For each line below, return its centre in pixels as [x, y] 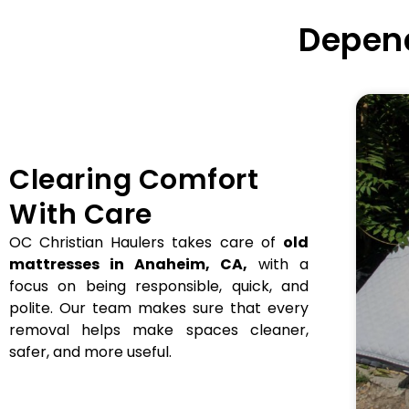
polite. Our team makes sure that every [159, 309]
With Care [81, 215]
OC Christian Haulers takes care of [146, 243]
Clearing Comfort [134, 180]
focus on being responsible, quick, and [159, 287]
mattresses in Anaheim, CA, [128, 265]
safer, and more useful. [90, 352]
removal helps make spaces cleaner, [159, 330]
